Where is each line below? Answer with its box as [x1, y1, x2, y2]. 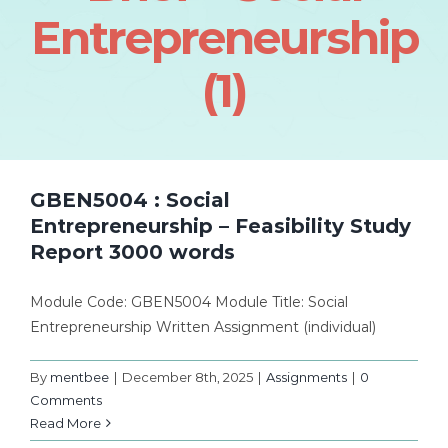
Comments [30, 391, 102, 408]
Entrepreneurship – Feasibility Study [30, 213, 411, 238]
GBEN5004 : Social [30, 187, 230, 212]
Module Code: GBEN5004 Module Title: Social [30, 292, 348, 311]
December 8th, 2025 [122, 368, 253, 385]
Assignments [266, 368, 347, 385]
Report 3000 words [30, 239, 235, 264]
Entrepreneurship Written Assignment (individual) [30, 317, 376, 336]
